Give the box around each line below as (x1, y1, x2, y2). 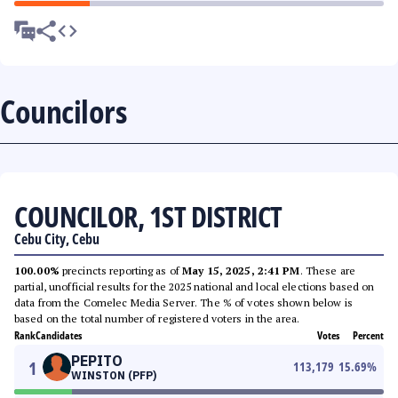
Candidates (36, 328, 82, 343)
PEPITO (71, 352, 123, 370)
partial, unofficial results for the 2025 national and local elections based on (14, 280, 375, 293)
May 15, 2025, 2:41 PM (182, 264, 300, 277)
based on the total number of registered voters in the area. (14, 312, 300, 325)
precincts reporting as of (59, 264, 183, 277)
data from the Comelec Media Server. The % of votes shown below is (14, 296, 353, 309)
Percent (353, 328, 384, 343)
